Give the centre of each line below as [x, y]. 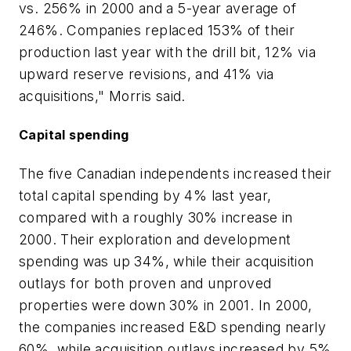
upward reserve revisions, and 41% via [147, 74]
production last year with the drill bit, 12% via [168, 52]
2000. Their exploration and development [155, 239]
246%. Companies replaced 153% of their [157, 30]
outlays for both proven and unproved [145, 283]
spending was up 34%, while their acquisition [166, 261]
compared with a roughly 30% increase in [156, 217]
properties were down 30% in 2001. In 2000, [166, 305]
